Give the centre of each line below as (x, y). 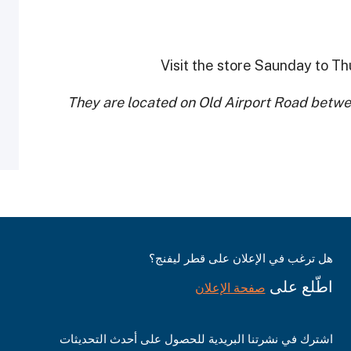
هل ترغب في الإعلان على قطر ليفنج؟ (241, 259)
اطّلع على (299, 287)
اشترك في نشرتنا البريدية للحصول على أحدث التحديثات (196, 339)
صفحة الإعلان (230, 288)
